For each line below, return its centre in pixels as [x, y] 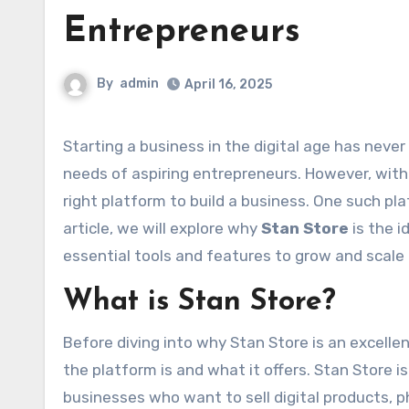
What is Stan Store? [199, 302]
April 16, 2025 [228, 84]
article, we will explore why [162, 228]
